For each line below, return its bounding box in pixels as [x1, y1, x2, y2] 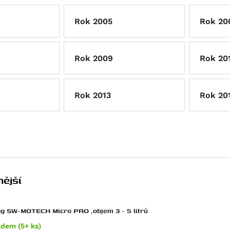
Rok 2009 [74, 53, 113, 63]
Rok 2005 [74, 16, 112, 26]
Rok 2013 [74, 90, 111, 100]
